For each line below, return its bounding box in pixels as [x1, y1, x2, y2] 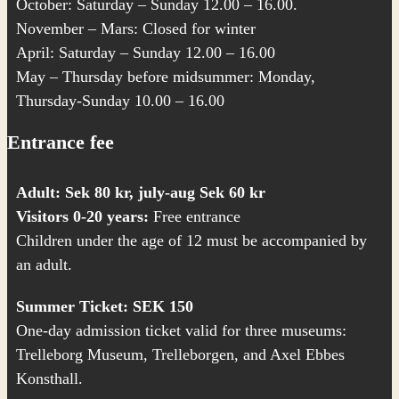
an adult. [16, 256, 72, 273]
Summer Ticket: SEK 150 [16, 297, 193, 315]
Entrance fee [7, 131, 114, 153]
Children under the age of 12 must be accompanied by [16, 232, 367, 249]
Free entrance [149, 208, 240, 225]
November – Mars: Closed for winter [16, 20, 256, 37]
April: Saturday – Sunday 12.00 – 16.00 [16, 44, 275, 61]
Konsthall [16, 370, 78, 387]
